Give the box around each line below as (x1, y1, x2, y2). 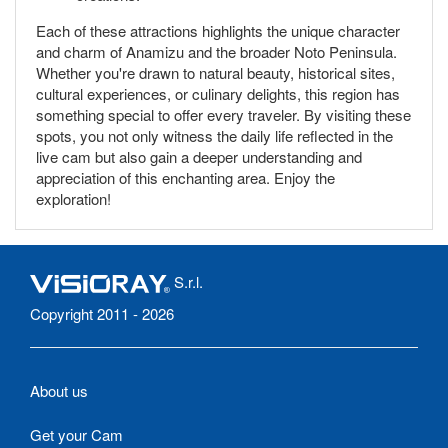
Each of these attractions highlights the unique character (36, 19, 400, 41)
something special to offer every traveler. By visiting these (36, 103, 411, 125)
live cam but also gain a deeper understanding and (36, 145, 362, 167)
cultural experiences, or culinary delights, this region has (36, 82, 400, 104)
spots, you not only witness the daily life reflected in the (36, 124, 393, 146)
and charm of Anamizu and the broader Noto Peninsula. (36, 40, 397, 62)
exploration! (36, 187, 111, 209)
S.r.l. (170, 270, 203, 292)
